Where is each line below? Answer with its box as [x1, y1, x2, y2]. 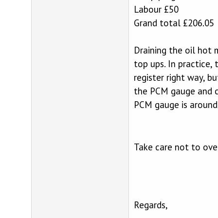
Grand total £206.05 [133, 17, 214, 29]
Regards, [133, 199, 168, 211]
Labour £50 [133, 3, 179, 15]
